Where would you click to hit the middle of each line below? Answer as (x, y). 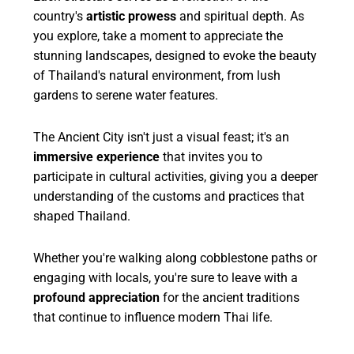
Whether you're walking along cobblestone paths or (175, 258)
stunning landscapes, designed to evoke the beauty (175, 55)
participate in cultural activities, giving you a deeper (176, 176)
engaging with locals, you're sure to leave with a (166, 277)
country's (60, 16)
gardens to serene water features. (126, 95)
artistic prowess (132, 16)
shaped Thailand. (82, 216)
